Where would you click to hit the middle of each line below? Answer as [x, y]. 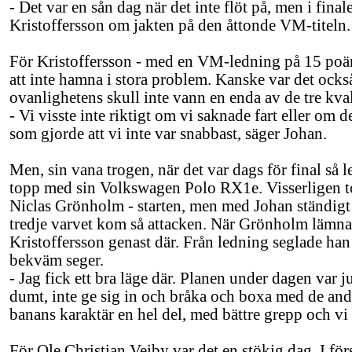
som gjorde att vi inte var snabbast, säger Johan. [168, 134]
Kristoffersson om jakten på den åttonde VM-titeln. [180, 25]
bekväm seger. [57, 260]
